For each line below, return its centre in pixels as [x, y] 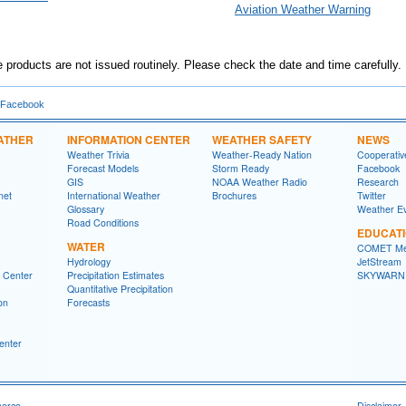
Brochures [234, 195]
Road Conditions [103, 222]
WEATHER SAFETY [262, 140]
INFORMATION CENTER [129, 140]
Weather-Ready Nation [262, 155]
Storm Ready [241, 168]
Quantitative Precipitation [120, 289]
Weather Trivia [98, 155]
